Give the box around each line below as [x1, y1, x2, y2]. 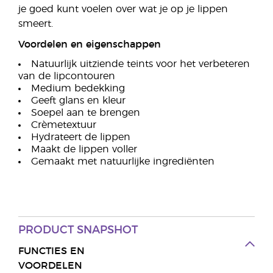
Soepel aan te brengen [31, 108, 140, 118]
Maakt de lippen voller [31, 144, 137, 154]
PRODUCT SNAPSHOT [18, 225, 138, 236]
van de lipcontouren [18, 71, 115, 81]
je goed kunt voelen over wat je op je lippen [18, 4, 228, 14]
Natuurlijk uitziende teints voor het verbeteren [31, 59, 250, 69]
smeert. [18, 19, 53, 29]
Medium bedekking [31, 83, 125, 93]
